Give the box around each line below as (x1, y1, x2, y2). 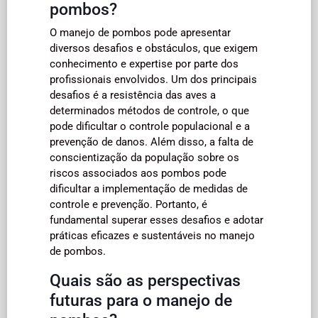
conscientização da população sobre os (50, 150, 239, 164)
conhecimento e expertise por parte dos (50, 57, 238, 70)
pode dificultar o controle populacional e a (50, 119, 250, 133)
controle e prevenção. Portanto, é (50, 197, 207, 211)
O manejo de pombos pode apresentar (50, 26, 231, 39)
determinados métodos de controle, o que (50, 104, 249, 117)
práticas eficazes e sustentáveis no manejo (50, 229, 255, 242)
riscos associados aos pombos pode (50, 166, 226, 180)
